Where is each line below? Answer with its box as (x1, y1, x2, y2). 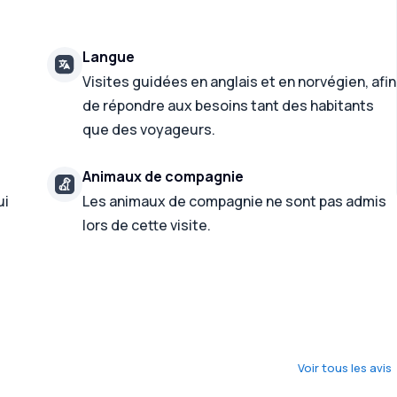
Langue (82, 47, 136, 66)
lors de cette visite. (82, 215, 212, 235)
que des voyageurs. (82, 120, 216, 139)
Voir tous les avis (298, 360, 393, 376)
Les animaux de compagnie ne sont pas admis (82, 191, 387, 211)
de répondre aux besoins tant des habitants (82, 96, 375, 115)
